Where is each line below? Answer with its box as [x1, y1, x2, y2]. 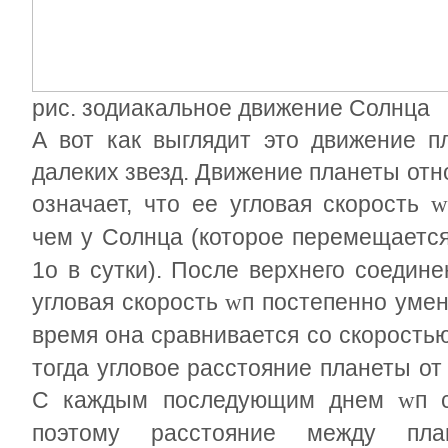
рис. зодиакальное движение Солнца [32, 95, 430, 121]
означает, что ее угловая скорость [32, 191, 432, 217]
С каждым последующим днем [32, 387, 398, 413]
